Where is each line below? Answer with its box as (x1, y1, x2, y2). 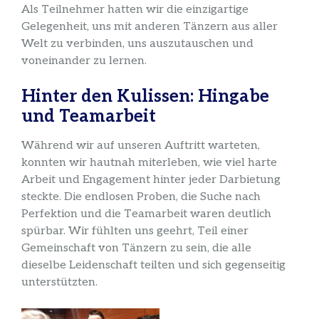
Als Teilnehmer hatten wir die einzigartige (21, 3, 249, 17)
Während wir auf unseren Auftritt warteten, (21, 138, 260, 152)
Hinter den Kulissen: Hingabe (21, 86, 269, 108)
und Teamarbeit (21, 106, 156, 127)
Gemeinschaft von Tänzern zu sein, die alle (21, 241, 251, 255)
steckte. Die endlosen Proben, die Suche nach (21, 189, 261, 204)
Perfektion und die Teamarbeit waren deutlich (21, 206, 271, 221)
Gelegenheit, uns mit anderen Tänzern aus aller (21, 20, 278, 34)
